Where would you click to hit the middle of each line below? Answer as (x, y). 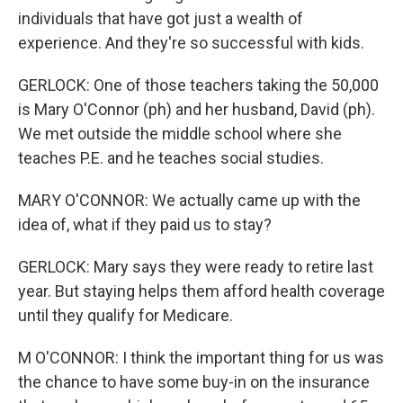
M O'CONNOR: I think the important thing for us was (201, 358)
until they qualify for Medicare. (125, 315)
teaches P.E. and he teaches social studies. (171, 158)
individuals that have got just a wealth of (161, 18)
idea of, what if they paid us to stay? (145, 224)
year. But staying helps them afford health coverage (201, 291)
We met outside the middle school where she (180, 134)
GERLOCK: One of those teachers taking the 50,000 (198, 85)
